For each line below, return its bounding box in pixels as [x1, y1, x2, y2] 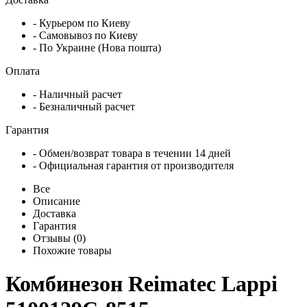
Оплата [5, 64, 42, 77]
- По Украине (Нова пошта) [33, 41, 161, 53]
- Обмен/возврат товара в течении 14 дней [33, 147, 231, 159]
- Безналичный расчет [33, 100, 135, 112]
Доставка [33, 207, 76, 219]
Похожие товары [33, 244, 112, 256]
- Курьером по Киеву [33, 16, 130, 29]
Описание [33, 195, 80, 207]
